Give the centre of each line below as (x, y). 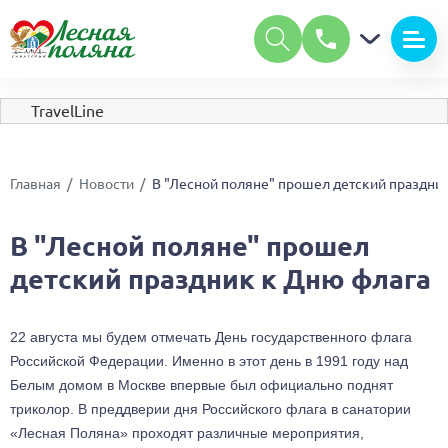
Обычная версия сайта (110, 183)
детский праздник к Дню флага (220, 278)
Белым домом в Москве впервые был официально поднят (201, 385)
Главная (35, 184)
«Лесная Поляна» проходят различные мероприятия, (187, 433)
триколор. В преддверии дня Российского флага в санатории (210, 409)
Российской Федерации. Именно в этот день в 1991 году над (209, 361)
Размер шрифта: (97, 35)
